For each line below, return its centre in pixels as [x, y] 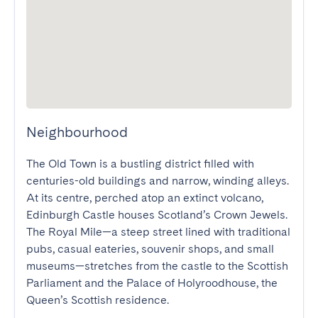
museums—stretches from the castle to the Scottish [157, 266]
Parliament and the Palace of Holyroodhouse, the [152, 283]
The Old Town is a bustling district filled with [140, 164]
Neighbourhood [77, 132]
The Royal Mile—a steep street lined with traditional [158, 232]
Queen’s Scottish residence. [98, 300]
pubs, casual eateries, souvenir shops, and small [150, 249]
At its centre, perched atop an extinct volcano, [145, 198]
